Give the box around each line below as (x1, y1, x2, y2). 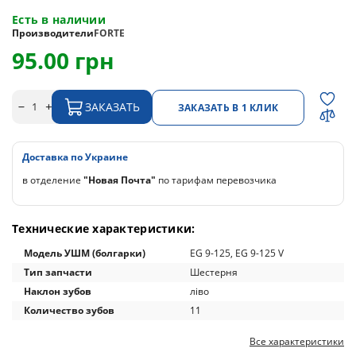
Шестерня (190, 265, 238, 279)
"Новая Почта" (83, 173, 156, 187)
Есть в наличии (12, 12, 106, 27)
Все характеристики (250, 335, 344, 348)
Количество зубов (24, 304, 114, 317)
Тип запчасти (24, 265, 92, 279)
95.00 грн (12, 45, 114, 75)
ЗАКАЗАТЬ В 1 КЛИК (177, 101, 279, 114)
